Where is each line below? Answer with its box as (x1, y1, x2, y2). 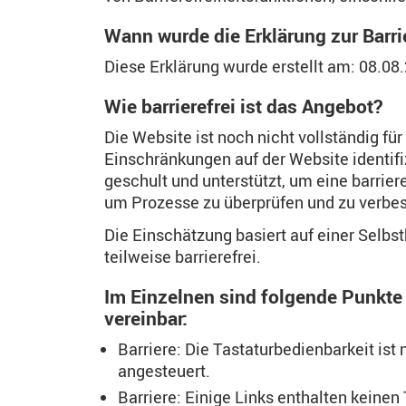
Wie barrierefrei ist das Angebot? (104, 93, 382, 119)
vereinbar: (104, 305, 188, 331)
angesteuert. (118, 360, 210, 382)
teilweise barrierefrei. (104, 246, 261, 267)
